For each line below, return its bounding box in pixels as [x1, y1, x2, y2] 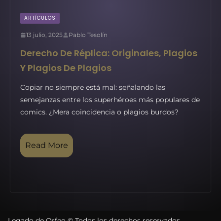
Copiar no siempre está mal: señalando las [20, 83, 165, 92]
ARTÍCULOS [24, 14, 56, 22]
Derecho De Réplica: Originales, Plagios [20, 47, 197, 59]
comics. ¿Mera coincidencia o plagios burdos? [20, 108, 179, 116]
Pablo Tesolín [69, 31, 108, 38]
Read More [25, 141, 68, 150]
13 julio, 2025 [26, 31, 63, 38]
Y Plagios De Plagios [20, 62, 111, 74]
